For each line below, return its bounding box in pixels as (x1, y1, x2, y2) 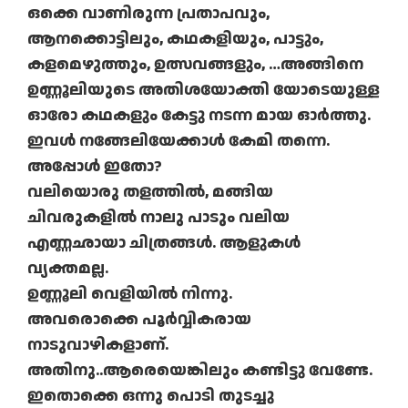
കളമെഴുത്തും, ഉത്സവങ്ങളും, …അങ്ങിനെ (27, 53, 363, 76)
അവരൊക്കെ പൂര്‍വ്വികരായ (27, 308, 251, 331)
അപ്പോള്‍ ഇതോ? (27, 155, 162, 178)
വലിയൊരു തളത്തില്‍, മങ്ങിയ (27, 180, 273, 204)
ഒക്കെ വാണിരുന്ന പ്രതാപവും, (27, 2, 270, 25)
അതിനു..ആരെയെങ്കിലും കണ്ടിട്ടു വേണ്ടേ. (27, 359, 372, 382)
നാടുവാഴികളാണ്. (27, 333, 168, 357)
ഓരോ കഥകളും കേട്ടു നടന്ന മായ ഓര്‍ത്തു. (27, 104, 371, 127)
